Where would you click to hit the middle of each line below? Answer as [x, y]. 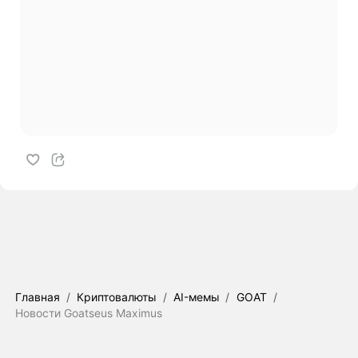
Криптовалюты [117, 296]
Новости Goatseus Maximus [88, 312]
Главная [37, 296]
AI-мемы [197, 296]
